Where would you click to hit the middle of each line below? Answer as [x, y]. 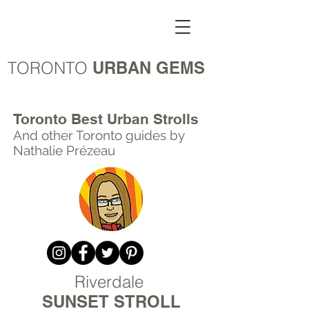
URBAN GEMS [146, 68]
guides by [153, 135]
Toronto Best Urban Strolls [108, 119]
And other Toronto [68, 135]
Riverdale [111, 282]
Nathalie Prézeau [64, 150]
